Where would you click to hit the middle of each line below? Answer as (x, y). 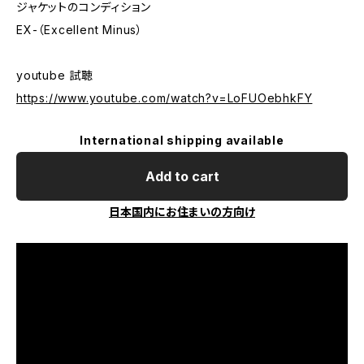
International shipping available (182, 140)
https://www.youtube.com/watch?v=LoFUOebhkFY (165, 98)
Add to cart (182, 176)
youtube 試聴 (55, 75)
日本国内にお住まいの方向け (182, 212)
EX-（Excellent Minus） (80, 30)
